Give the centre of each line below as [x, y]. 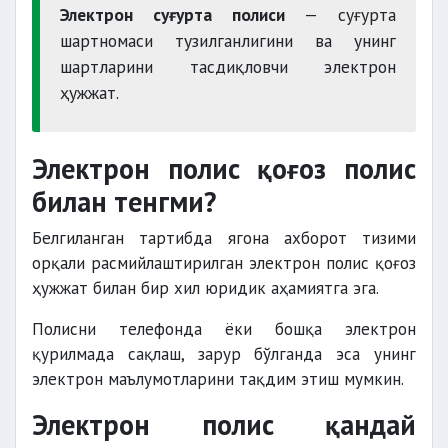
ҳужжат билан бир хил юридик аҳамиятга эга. [205, 288]
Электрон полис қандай [224, 424]
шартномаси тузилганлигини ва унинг [228, 40]
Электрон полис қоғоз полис [224, 168]
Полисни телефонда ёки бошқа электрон [224, 329]
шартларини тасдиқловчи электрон [228, 66]
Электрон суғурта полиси [172, 14]
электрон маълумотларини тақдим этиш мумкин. [218, 379]
